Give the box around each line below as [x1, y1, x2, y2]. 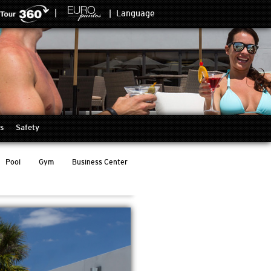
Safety [16, 123, 39, 132]
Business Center [72, 158, 128, 166]
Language [116, 8, 155, 18]
